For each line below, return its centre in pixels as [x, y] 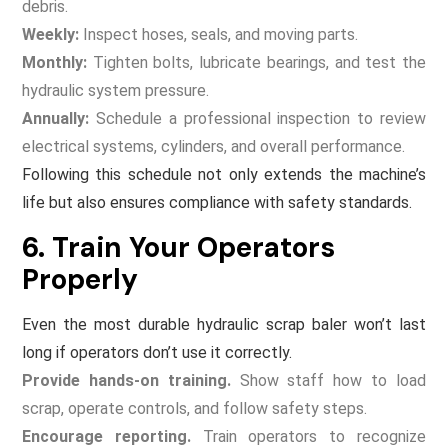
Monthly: [54, 62]
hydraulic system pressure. [115, 90]
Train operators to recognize [308, 436]
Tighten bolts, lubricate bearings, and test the [256, 62]
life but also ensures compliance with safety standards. [217, 202]
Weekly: [50, 34]
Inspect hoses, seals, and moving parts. [218, 34]
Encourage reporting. [106, 436]
